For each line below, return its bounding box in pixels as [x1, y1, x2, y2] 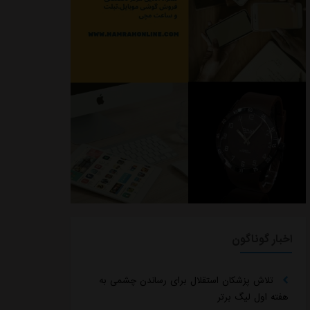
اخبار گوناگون [232, 231, 292, 248]
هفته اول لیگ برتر [217, 291, 289, 304]
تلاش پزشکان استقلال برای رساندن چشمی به [99, 274, 277, 288]
